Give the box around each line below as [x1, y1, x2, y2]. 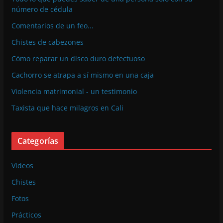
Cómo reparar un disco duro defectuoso [11, 53, 145, 63]
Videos [11, 160, 33, 170]
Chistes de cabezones [11, 37, 84, 47]
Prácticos [11, 210, 41, 220]
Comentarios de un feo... [11, 20, 94, 30]
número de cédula [11, 4, 73, 14]
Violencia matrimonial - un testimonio [11, 86, 137, 96]
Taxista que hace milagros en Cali [11, 103, 123, 112]
